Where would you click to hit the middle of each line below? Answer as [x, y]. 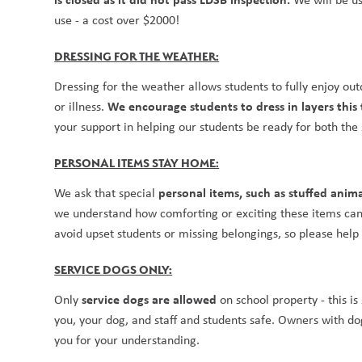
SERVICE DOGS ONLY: [114, 270]
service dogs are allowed [149, 299]
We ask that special [107, 193]
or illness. [81, 107]
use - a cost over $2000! [117, 20]
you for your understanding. [127, 340]
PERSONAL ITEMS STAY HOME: [137, 164]
